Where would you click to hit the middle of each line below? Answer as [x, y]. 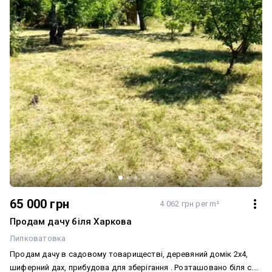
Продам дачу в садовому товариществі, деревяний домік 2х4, [129, 254]
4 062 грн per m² [190, 204]
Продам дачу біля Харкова [71, 222]
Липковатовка [38, 238]
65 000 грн [39, 204]
